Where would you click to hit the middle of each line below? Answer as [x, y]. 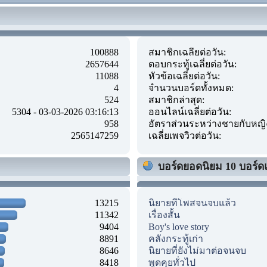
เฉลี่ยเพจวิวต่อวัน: [185, 135]
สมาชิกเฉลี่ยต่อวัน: [187, 52]
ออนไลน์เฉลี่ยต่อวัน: [190, 111]
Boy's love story [179, 226]
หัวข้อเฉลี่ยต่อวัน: [184, 76]
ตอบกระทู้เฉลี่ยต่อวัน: [193, 64]
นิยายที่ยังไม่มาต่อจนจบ [197, 250]
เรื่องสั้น [164, 215]
